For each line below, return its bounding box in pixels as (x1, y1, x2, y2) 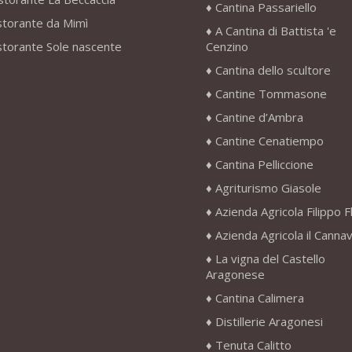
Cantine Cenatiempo (214, 133, 324, 149)
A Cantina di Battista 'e (214, 23, 336, 39)
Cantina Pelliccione (214, 156, 313, 173)
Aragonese (205, 266, 265, 283)
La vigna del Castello (214, 251, 325, 267)
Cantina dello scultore (214, 62, 331, 79)
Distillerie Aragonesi (214, 313, 323, 330)
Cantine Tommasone (214, 86, 327, 102)
